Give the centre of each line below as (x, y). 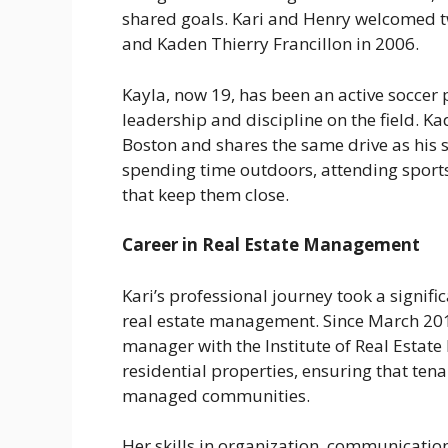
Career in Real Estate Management (271, 245)
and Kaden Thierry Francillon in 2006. (270, 44)
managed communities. (216, 395)
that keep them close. (205, 194)
